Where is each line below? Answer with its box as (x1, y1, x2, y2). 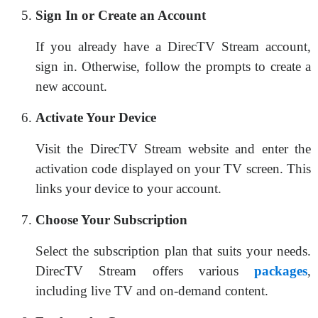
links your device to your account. (35, 181, 221, 196)
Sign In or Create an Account (35, 8, 206, 23)
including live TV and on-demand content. (35, 283, 268, 298)
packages (254, 263, 307, 278)
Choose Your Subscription (35, 212, 187, 227)
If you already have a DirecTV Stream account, (35, 39, 311, 54)
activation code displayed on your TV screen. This (35, 161, 311, 176)
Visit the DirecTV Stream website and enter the (35, 141, 311, 156)
